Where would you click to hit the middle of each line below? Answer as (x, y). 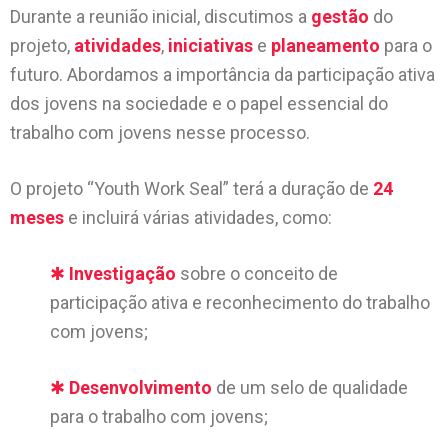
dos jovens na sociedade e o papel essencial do (199, 103)
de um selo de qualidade (310, 387)
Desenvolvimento (140, 387)
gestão (340, 16)
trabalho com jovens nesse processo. (160, 132)
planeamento (325, 45)
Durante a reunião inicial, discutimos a (160, 16)
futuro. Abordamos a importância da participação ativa (222, 74)
